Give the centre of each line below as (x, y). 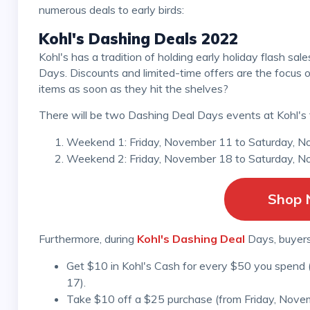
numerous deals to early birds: (111, 10)
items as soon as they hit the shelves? (133, 89)
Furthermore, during (91, 239)
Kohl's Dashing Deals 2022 (138, 39)
